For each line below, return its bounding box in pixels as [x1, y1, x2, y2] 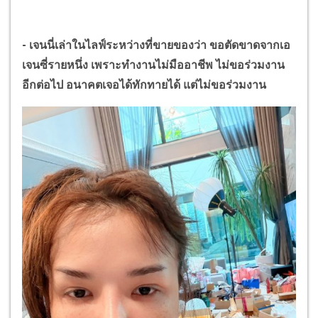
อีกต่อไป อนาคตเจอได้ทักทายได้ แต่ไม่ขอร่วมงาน [22, 77, 266, 92]
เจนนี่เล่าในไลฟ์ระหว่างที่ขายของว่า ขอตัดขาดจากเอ [29, 38, 290, 52]
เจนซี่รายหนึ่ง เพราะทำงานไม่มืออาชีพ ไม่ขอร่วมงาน [22, 57, 285, 72]
